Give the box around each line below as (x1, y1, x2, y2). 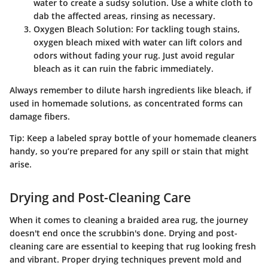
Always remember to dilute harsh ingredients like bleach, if (10, 84, 251, 96)
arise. (10, 158, 32, 170)
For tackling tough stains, (133, 23, 240, 35)
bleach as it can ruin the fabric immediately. (33, 62, 214, 74)
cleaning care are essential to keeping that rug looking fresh (10, 240, 256, 252)
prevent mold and (166, 254, 242, 265)
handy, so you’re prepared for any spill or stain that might (10, 145, 249, 157)
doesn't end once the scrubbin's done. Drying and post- (10, 227, 237, 239)
